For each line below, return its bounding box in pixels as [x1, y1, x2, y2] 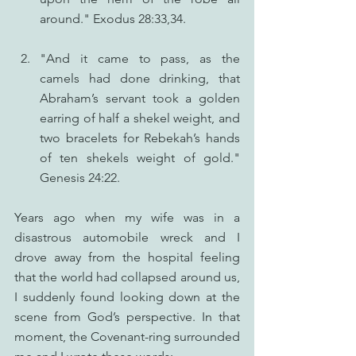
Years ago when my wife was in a [14, 210, 240, 225]
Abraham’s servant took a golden [40, 91, 240, 106]
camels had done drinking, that [40, 71, 240, 86]
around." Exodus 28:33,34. [40, 11, 186, 26]
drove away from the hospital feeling [14, 250, 240, 265]
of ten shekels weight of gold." [40, 150, 240, 165]
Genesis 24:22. [40, 170, 120, 185]
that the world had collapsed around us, [14, 269, 240, 284]
